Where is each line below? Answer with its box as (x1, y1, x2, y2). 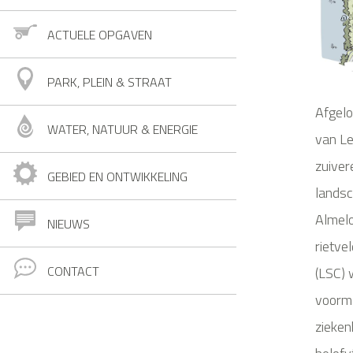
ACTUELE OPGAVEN (47, 25, 152, 45)
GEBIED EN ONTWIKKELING (47, 167, 188, 187)
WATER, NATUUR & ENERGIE (47, 120, 198, 139)
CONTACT (47, 262, 99, 281)
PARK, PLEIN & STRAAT (47, 72, 172, 92)
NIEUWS (47, 214, 90, 234)
